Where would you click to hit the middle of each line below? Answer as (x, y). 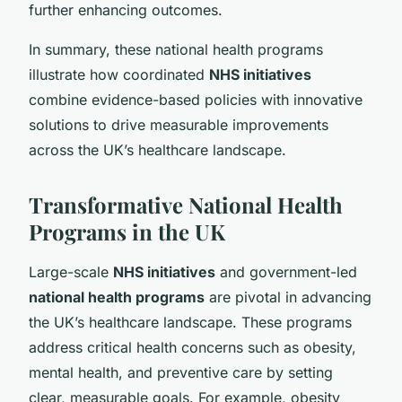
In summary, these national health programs (176, 49)
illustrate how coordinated (119, 74)
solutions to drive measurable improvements (179, 124)
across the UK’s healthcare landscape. (157, 149)
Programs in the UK (127, 231)
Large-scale (71, 271)
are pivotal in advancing (288, 297)
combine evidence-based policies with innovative (196, 99)
